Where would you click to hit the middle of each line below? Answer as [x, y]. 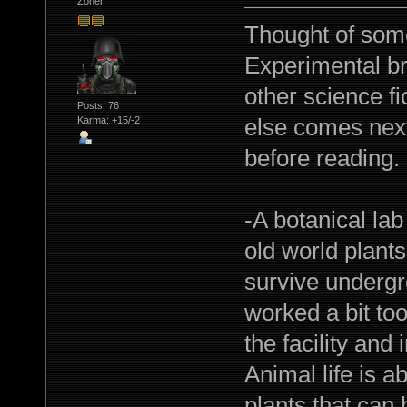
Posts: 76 [98, 105]
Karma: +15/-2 [108, 119]
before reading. [322, 159]
